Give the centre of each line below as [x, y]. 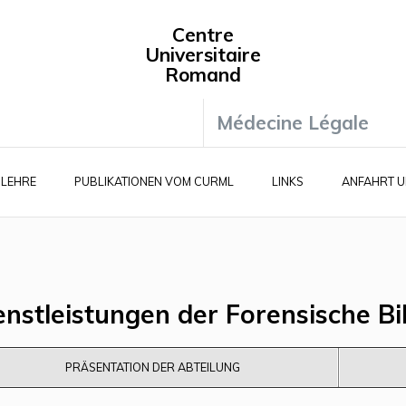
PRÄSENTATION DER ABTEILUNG [152, 367]
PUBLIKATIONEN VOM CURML [155, 182]
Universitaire [203, 54]
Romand [203, 74]
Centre [203, 34]
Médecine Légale [293, 122]
